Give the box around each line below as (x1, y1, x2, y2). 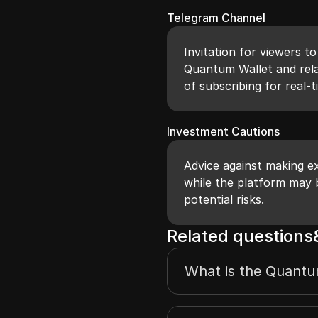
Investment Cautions (167, 124, 280, 138)
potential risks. (184, 192, 265, 207)
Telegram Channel (167, 10, 266, 25)
